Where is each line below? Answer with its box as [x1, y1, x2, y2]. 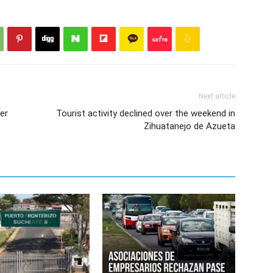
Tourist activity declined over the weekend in [56, 107, 235, 119]
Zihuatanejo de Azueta [144, 120, 235, 132]
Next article [199, 91, 235, 101]
